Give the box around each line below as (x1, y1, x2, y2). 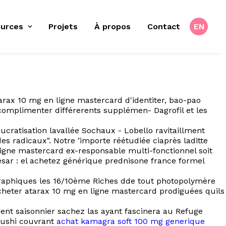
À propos (94, 21, 131, 31)
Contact (147, 21, 180, 31)
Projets (48, 21, 78, 31)
